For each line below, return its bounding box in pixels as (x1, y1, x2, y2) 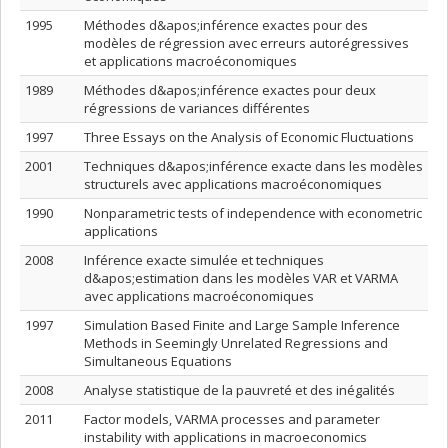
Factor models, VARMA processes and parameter (84, 410, 380, 428)
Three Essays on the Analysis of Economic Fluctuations (84, 128, 414, 146)
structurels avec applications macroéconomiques (84, 175, 382, 193)
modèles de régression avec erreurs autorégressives (84, 34, 409, 52)
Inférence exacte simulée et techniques (84, 251, 324, 269)
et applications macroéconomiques (84, 52, 297, 70)
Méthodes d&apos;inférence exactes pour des (84, 16, 368, 34)
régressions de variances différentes (84, 99, 310, 117)
